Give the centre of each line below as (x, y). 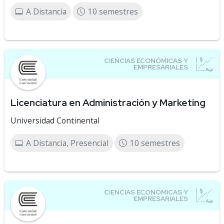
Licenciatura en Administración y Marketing (108, 102)
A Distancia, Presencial (67, 143)
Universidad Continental (55, 120)
